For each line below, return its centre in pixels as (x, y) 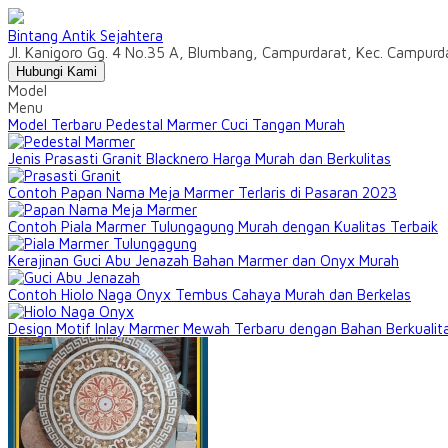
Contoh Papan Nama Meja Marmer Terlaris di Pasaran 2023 (202, 192)
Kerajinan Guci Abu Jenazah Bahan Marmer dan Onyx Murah (203, 260)
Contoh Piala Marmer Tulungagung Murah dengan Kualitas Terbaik (223, 226)
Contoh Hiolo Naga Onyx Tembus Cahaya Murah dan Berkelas (209, 294)
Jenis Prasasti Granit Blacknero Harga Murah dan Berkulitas (199, 158)
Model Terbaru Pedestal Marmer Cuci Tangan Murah (176, 124)
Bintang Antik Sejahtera (85, 35)
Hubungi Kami (56, 71)
